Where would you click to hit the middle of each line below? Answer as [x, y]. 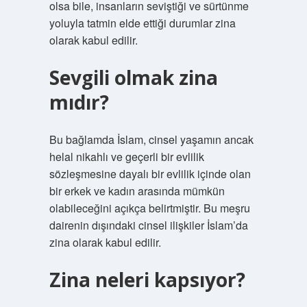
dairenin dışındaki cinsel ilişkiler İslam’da [148, 225]
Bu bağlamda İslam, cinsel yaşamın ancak [151, 139]
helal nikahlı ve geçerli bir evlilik [126, 157]
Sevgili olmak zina [133, 77]
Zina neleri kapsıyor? [147, 280]
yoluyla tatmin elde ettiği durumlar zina [142, 23]
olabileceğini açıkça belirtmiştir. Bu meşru [149, 208]
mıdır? [79, 102]
